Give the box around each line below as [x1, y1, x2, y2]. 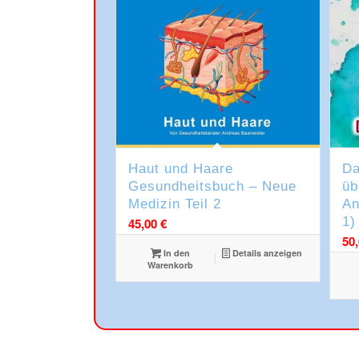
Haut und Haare [128, 161, 234, 177]
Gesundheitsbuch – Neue [128, 179, 297, 195]
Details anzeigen [229, 247, 302, 260]
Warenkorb [147, 259, 193, 272]
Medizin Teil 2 [128, 196, 222, 212]
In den [160, 247, 190, 260]
